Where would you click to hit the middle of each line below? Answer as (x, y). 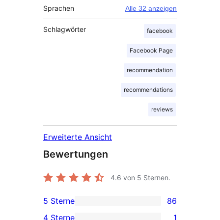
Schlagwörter (65, 29)
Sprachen (59, 8)
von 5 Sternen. (146, 177)
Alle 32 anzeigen (151, 8)
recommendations (148, 89)
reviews (162, 109)
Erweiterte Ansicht (78, 137)
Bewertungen (76, 154)
